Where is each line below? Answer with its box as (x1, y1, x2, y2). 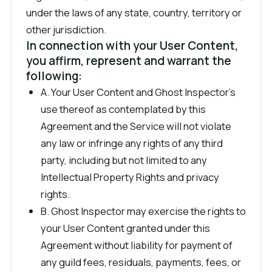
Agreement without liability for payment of (41, 238, 233, 252)
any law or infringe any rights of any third (41, 136, 223, 150)
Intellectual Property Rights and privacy (41, 170, 219, 184)
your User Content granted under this (41, 221, 210, 235)
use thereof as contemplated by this (41, 102, 206, 116)
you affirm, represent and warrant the (26, 53, 231, 69)
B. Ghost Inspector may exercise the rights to (41, 204, 246, 218)
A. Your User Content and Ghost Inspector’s (41, 85, 236, 99)
